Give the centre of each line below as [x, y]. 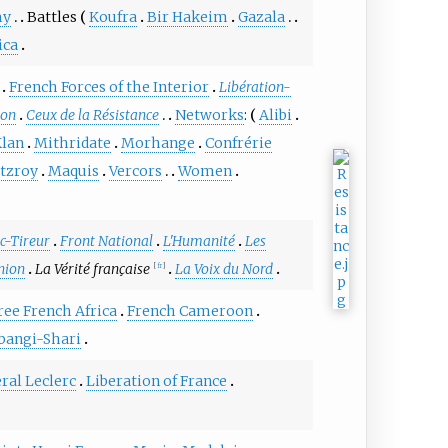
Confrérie [238, 142]
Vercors [135, 170]
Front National [106, 240]
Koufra [112, 16]
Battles [51, 16]
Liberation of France [156, 380]
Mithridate [72, 142]
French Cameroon [189, 310]
